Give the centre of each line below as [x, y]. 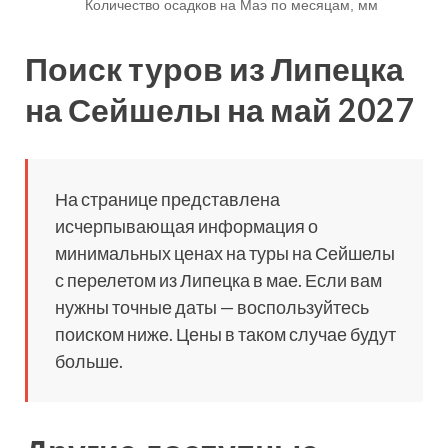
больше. [89, 360]
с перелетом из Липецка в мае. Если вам [218, 279]
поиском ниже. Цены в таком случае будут [225, 333]
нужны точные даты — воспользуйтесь [212, 306]
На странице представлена [167, 198]
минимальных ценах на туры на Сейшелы [225, 252]
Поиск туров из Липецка [214, 68]
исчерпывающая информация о [186, 225]
